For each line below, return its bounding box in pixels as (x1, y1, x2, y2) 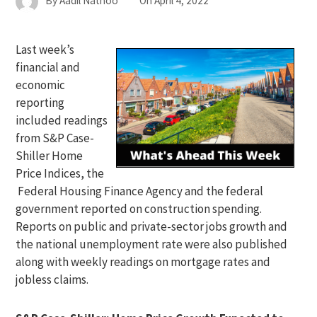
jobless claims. (16, 272, 89, 287)
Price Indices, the (16, 166, 105, 181)
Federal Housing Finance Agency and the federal (16, 183, 264, 199)
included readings (16, 113, 108, 128)
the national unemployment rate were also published (16, 236, 288, 252)
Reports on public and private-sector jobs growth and (16, 219, 288, 234)
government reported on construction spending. (16, 201, 263, 217)
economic (16, 77, 66, 93)
